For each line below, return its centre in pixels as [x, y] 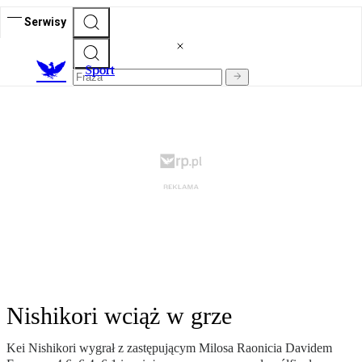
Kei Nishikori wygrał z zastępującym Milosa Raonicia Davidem [169, 348]
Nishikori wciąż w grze [119, 316]
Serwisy [45, 21]
